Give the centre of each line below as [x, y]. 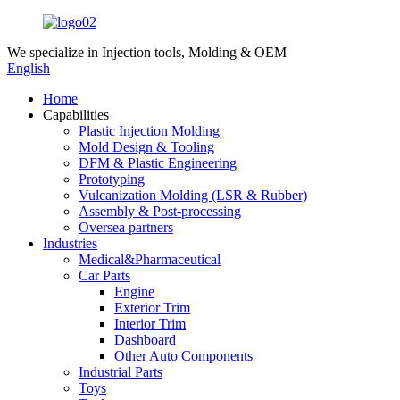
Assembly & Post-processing [160, 211]
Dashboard [145, 340]
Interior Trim [150, 324]
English [29, 68]
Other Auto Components [183, 356]
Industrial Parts [121, 372]
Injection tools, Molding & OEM [192, 52]
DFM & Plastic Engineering [158, 163]
